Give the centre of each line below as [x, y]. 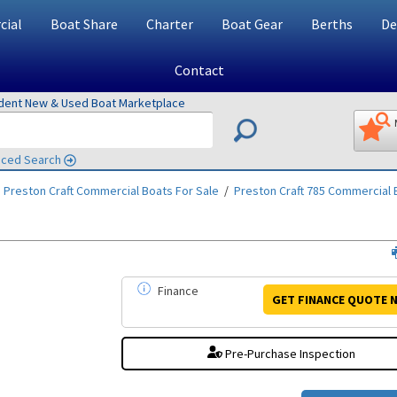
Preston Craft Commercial [71, 191]
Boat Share [84, 24]
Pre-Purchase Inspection [289, 354]
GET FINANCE [308, 299]
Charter [169, 24]
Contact [199, 70]
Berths [331, 24]
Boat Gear [252, 24]
